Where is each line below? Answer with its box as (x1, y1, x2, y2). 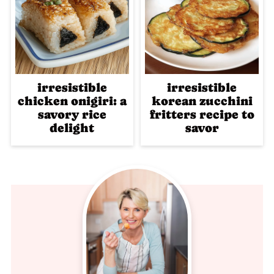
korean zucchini (151, 94, 253, 108)
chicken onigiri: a (17, 94, 127, 108)
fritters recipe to (149, 107, 254, 122)
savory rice (37, 107, 106, 122)
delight (50, 120, 95, 135)
